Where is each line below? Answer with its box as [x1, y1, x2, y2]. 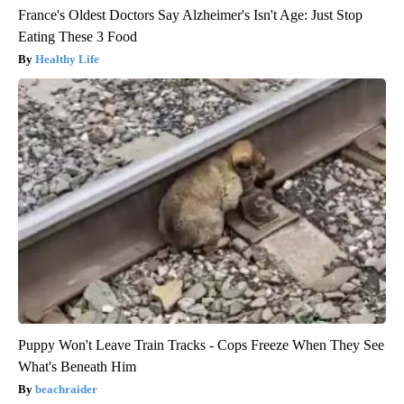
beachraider [35, 382, 97, 397]
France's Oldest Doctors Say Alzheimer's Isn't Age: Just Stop [18, 7, 363, 23]
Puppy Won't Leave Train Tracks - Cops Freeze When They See [18, 337, 384, 353]
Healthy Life [35, 52, 99, 67]
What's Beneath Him [18, 359, 136, 375]
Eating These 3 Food [18, 29, 137, 45]
